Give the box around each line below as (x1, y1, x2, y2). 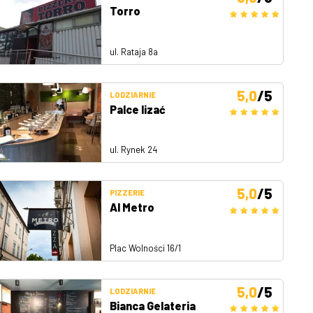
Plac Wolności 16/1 (110, 242, 181, 254)
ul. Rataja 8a (110, 45, 158, 57)
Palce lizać (110, 102, 166, 116)
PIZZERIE (110, 188, 145, 198)
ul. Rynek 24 (110, 144, 157, 156)
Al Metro (110, 201, 154, 214)
